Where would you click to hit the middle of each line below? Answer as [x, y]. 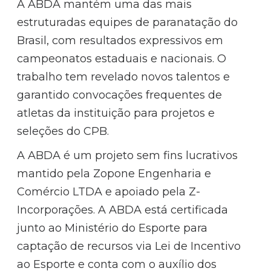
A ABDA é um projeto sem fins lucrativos [128, 155]
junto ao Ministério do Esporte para [113, 228]
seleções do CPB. [63, 131]
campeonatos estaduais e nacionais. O [122, 58]
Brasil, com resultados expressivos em [120, 40]
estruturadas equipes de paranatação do [128, 22]
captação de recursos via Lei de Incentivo [129, 246]
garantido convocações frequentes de [120, 95]
